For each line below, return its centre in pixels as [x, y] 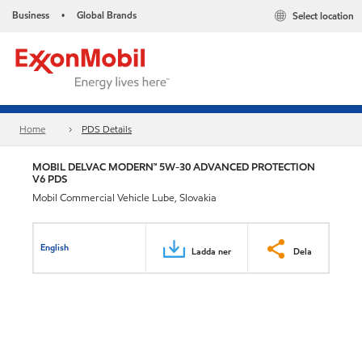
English [55, 247]
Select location [323, 16]
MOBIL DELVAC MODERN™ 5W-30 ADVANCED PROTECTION [174, 167]
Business [31, 15]
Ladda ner [211, 251]
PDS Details [107, 129]
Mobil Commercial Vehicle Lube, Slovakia [124, 198]
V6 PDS [50, 179]
